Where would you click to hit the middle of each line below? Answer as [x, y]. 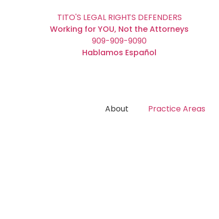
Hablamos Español [119, 53]
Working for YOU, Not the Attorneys [119, 29]
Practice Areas [177, 109]
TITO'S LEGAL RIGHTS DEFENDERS [119, 17]
